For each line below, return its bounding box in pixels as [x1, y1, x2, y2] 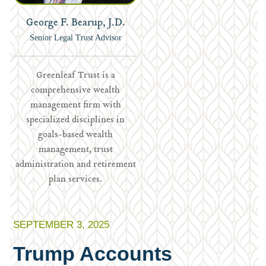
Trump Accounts [13, 242, 173, 265]
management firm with [30, 98, 121, 113]
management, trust [38, 142, 113, 157]
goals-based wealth [38, 128, 113, 142]
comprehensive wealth [31, 83, 121, 98]
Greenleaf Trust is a [36, 68, 115, 83]
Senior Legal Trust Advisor [29, 33, 122, 42]
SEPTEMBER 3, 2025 [13, 219, 110, 230]
